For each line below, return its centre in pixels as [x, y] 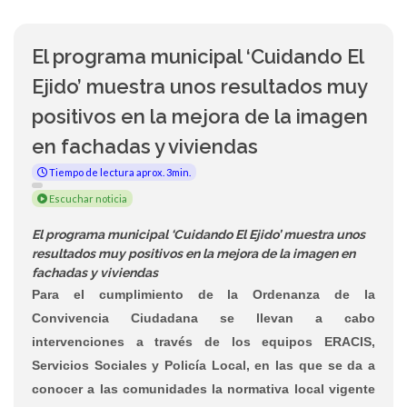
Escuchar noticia [87, 198]
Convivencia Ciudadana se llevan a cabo [203, 318]
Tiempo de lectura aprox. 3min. [119, 172]
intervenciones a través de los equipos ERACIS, [203, 341]
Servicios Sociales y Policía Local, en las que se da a [203, 365]
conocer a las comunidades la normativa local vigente [203, 388]
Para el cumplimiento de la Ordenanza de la [203, 294]
